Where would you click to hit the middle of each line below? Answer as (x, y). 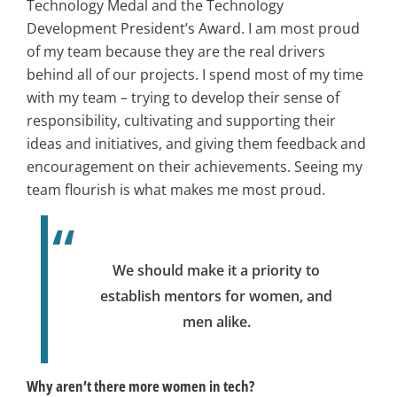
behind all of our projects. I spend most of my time (195, 75)
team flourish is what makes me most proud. (176, 190)
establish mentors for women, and (216, 296)
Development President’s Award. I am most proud (193, 29)
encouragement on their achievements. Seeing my (195, 167)
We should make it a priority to (216, 271)
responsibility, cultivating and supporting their (181, 121)
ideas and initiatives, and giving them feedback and (196, 144)
